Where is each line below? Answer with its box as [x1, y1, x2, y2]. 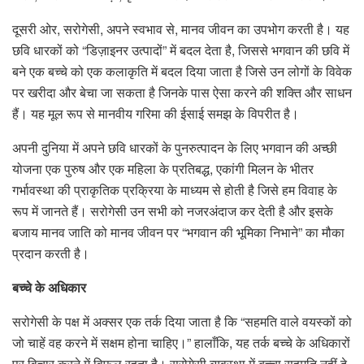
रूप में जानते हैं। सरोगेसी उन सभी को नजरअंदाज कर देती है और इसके [12, 201, 333, 221]
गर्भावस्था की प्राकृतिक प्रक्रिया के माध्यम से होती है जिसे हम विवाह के [12, 180, 337, 200]
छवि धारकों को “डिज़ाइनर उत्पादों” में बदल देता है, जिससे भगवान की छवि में [12, 41, 349, 60]
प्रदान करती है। [12, 244, 89, 263]
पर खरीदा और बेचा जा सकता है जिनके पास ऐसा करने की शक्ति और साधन [12, 83, 352, 102]
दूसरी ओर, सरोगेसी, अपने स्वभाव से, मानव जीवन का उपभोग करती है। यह [12, 19, 349, 39]
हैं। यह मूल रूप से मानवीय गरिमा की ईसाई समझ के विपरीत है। [12, 104, 299, 123]
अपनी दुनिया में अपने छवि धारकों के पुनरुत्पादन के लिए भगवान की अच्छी [12, 138, 337, 158]
